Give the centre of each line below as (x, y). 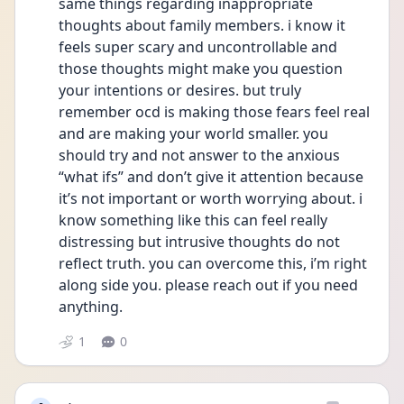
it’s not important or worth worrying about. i (211, 198)
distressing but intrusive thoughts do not (199, 242)
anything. (91, 307)
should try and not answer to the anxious (199, 155)
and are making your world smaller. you (193, 133)
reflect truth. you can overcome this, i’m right (213, 263)
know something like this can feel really (193, 220)
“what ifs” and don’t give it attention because (211, 177)
